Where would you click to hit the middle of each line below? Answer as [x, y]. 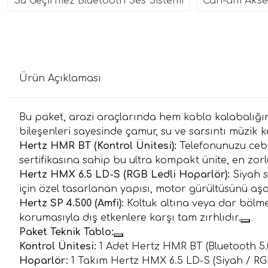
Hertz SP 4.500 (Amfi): [71, 204]
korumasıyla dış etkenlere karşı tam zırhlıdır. [130, 218]
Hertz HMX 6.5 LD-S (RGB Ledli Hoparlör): [124, 175]
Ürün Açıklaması [60, 79]
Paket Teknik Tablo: [66, 232]
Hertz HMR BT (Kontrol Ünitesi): [98, 146]
